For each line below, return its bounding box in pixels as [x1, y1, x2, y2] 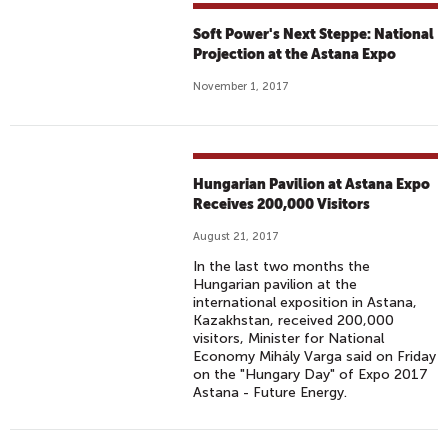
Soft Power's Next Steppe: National [193, 26, 435, 42]
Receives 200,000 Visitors [193, 196, 371, 212]
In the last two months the [193, 258, 371, 275]
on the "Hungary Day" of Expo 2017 [193, 366, 429, 383]
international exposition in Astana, [193, 294, 418, 311]
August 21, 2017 [193, 230, 280, 243]
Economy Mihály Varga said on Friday [193, 348, 437, 365]
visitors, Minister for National [193, 330, 385, 347]
